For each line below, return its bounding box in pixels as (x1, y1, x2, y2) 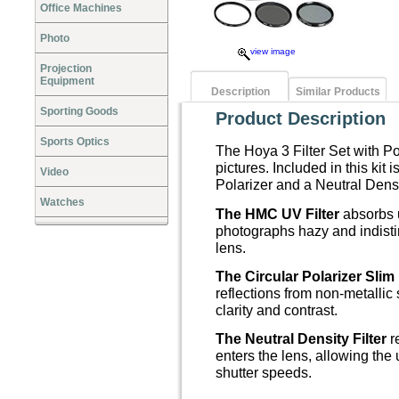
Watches (40, 196, 85, 208)
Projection (40, 62, 92, 75)
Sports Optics (40, 135, 110, 148)
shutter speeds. (216, 364, 312, 381)
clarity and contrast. (216, 301, 338, 318)
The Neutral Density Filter (216, 330, 387, 347)
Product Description (216, 109, 386, 128)
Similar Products (296, 85, 380, 98)
